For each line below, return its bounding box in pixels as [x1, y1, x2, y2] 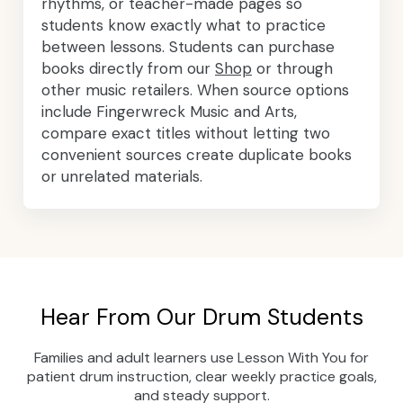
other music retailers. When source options [41, 80, 349, 100]
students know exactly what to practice [41, 15, 326, 35]
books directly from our [41, 58, 215, 78]
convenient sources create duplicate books [41, 145, 352, 165]
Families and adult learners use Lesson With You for [34, 348, 369, 367]
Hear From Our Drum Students [40, 302, 363, 332]
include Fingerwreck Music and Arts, [41, 102, 297, 121]
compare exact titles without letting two [41, 123, 330, 143]
